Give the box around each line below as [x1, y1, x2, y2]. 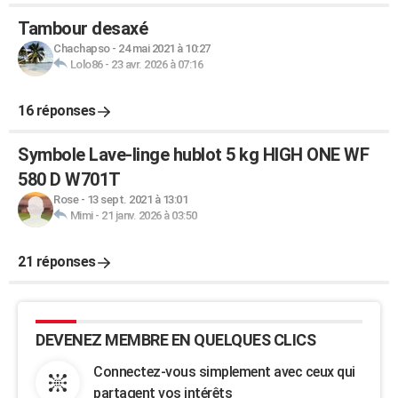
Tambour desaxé [18, 18, 147, 39]
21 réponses [18, 253, 96, 270]
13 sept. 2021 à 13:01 [86, 193, 187, 206]
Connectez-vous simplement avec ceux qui [93, 363, 355, 380]
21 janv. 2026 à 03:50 [101, 209, 197, 222]
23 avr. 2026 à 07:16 [111, 58, 203, 71]
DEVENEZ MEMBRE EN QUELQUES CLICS [36, 330, 315, 349]
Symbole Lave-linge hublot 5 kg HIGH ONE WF [18, 144, 369, 165]
